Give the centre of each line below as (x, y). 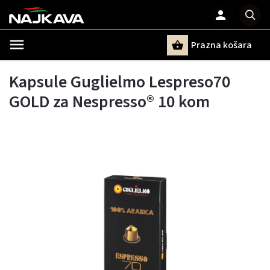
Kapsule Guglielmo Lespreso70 (120, 82)
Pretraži (69, 66)
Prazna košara (221, 45)
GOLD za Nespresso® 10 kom (109, 102)
